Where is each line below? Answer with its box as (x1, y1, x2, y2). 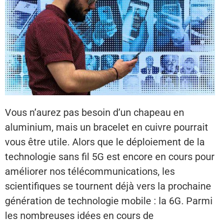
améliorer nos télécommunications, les (5, 165, 175, 178)
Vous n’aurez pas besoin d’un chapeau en (5, 107, 184, 119)
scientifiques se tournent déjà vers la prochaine (5, 180, 211, 192)
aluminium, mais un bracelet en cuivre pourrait (5, 121, 208, 134)
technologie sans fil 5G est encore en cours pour (5, 151, 215, 163)
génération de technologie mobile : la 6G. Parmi (5, 195, 213, 207)
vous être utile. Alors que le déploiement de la (5, 136, 205, 148)
